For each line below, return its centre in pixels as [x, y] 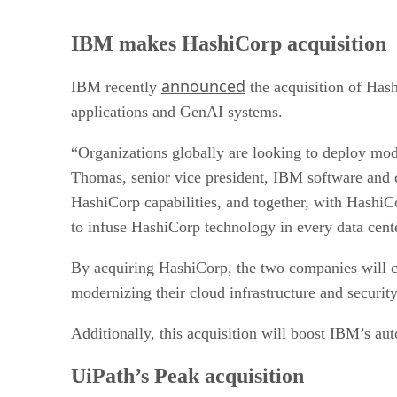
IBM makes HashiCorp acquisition [229, 44]
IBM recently [116, 87]
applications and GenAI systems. [177, 112]
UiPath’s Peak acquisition [187, 376]
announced [203, 86]
